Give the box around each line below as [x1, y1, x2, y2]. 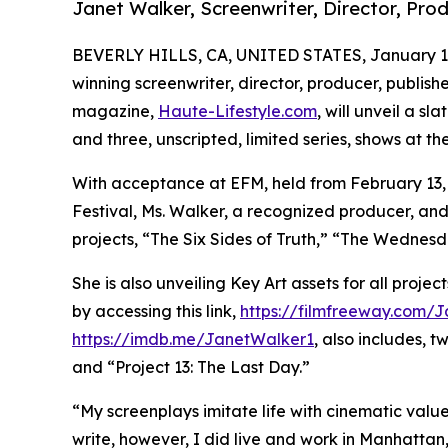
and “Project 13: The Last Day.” [72, 357, 310, 378]
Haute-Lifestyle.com [158, 101, 317, 122]
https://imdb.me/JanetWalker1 [72, 329, 314, 350]
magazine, [72, 101, 158, 122]
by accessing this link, [72, 301, 240, 322]
